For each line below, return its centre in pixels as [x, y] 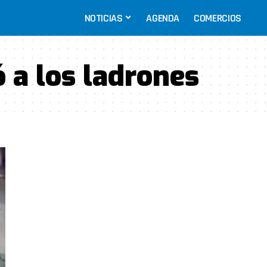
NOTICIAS [103, 18]
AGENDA [163, 18]
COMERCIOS [218, 18]
